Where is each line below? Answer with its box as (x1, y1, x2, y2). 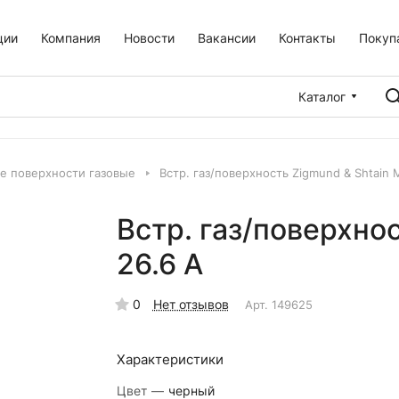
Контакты (279, 29, 336, 45)
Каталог (298, 88, 346, 104)
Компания (41, 29, 101, 45)
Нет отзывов (152, 297, 229, 312)
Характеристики (116, 351, 224, 368)
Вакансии (198, 29, 256, 45)
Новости (124, 29, 175, 45)
